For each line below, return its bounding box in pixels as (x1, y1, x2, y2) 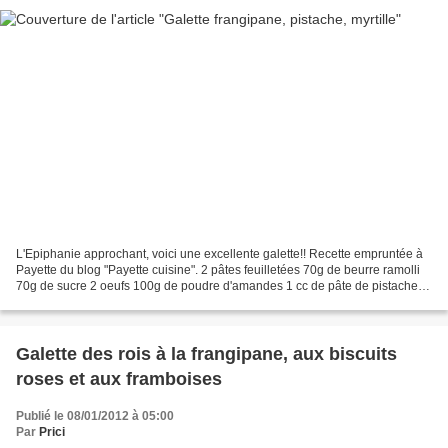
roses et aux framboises (16, 368, 222, 389)
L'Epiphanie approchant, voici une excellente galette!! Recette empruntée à (16, 246, 423, 261)
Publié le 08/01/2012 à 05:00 (16, 408, 174, 423)
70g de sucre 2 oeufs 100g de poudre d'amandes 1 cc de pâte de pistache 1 (16, 278, 428, 293)
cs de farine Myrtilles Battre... (16, 294, 171, 309)
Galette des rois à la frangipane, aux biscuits (16, 343, 397, 364)
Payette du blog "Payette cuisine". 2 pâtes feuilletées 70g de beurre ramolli (16, 262, 420, 277)
